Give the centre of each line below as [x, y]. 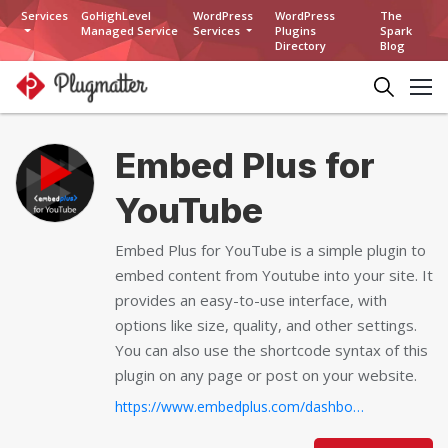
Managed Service [130, 30]
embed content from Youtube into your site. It [274, 275]
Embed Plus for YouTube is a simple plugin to [270, 250]
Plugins [296, 30]
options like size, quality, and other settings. [266, 325]
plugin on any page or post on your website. [266, 375]
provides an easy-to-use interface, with [251, 300]
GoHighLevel [116, 15]
